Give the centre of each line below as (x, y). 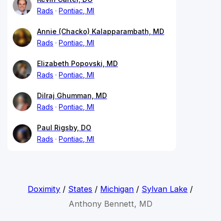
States (80, 189)
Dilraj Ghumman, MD (72, 95)
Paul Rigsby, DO (64, 127)
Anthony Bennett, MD (110, 203)
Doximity (44, 189)
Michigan (117, 189)
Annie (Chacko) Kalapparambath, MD (101, 31)
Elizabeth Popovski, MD (77, 63)
